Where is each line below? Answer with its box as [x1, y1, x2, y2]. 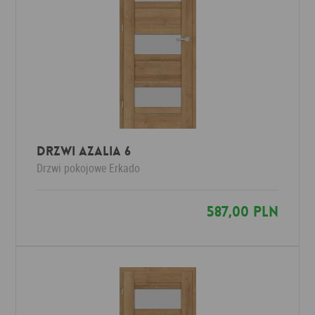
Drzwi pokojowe [37, 160, 108, 176]
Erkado [109, 160, 141, 176]
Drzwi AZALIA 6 [37, 143, 131, 160]
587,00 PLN [206, 202, 278, 221]
